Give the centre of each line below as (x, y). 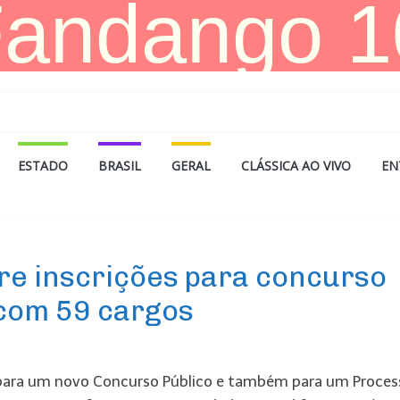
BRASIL (120, 166)
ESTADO (43, 166)
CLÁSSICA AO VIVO (296, 166)
